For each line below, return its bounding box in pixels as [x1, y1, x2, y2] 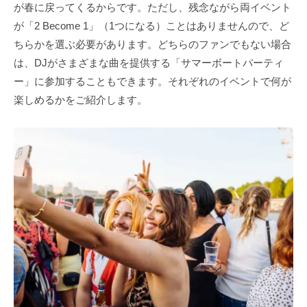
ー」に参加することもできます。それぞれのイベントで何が [14, 75, 291, 87]
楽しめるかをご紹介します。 [14, 93, 147, 106]
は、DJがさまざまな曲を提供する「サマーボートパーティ [14, 56, 284, 69]
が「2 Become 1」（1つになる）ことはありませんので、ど [14, 19, 289, 32]
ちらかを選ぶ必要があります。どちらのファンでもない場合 [14, 38, 291, 50]
